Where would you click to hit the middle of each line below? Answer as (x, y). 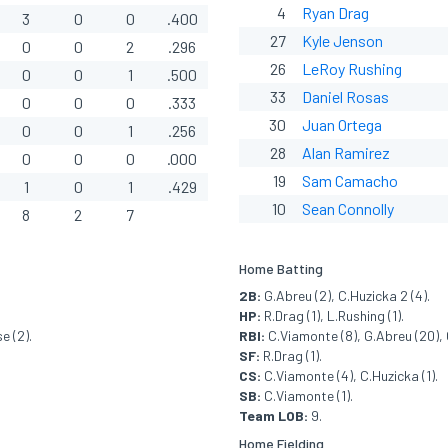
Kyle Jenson (342, 40)
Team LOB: (273, 415)
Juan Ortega (342, 124)
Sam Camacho (350, 180)
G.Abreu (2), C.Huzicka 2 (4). (345, 295)
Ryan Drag (335, 12)
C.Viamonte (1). (307, 395)
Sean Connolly (348, 208)
